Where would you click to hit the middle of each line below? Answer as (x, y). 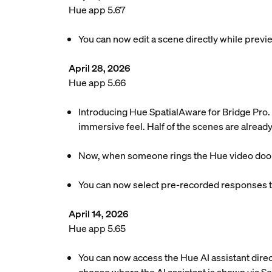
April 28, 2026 (99, 68)
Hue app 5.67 (97, 10)
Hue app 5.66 (97, 83)
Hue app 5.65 (97, 228)
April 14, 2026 (99, 214)
